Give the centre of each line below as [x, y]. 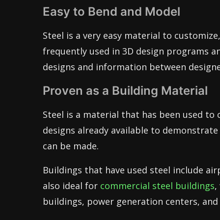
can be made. [71, 146]
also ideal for [71, 186]
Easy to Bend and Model [111, 12]
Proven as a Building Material [125, 91]
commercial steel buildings [157, 186]
